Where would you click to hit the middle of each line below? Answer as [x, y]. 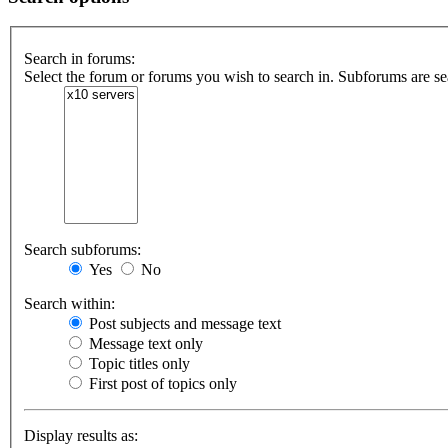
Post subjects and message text [183, 324]
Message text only [144, 344]
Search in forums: [79, 59]
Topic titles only [137, 364]
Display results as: [81, 436]
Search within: [69, 304]
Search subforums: [82, 250]
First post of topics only [161, 384]
